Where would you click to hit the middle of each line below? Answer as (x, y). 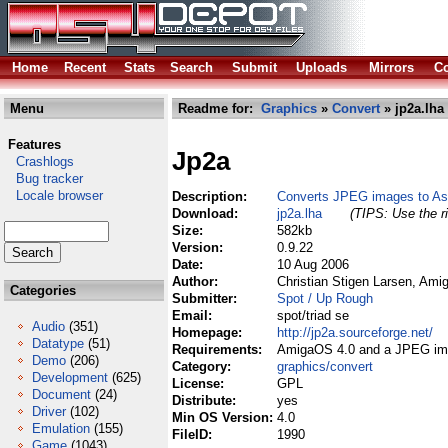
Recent (85, 67)
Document (61, 394)
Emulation (61, 428)
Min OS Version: (224, 417)
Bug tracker (43, 178)
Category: (203, 366)
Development (70, 377)
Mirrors (391, 67)
